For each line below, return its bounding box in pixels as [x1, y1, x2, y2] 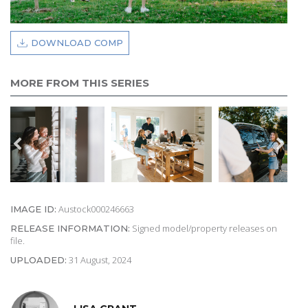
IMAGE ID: [10, 203, 56, 214]
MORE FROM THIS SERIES [10, 76, 149, 90]
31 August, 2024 [67, 253, 131, 266]
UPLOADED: [10, 254, 67, 265]
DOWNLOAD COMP [31, 37, 123, 49]
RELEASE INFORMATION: [10, 222, 130, 234]
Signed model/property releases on [130, 221, 277, 234]
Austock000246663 [56, 202, 134, 215]
